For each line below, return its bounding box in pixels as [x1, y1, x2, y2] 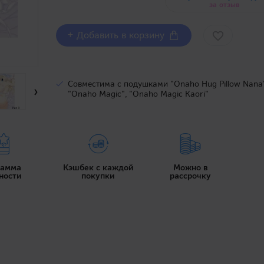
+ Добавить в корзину [67, 29, 168, 41]
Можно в [173, 162, 208, 173]
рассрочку [170, 170, 212, 181]
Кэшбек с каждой [62, 162, 134, 173]
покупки [81, 170, 115, 181]
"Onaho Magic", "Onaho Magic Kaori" [68, 88, 209, 99]
